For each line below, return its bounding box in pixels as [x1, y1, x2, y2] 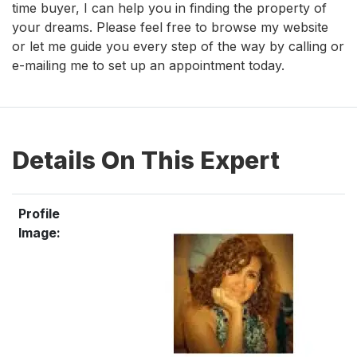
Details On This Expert [12, 145, 280, 175]
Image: [18, 224, 61, 241]
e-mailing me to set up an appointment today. [12, 57, 284, 73]
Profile [18, 205, 60, 222]
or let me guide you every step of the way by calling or [12, 37, 344, 54]
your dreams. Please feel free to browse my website [12, 18, 328, 35]
